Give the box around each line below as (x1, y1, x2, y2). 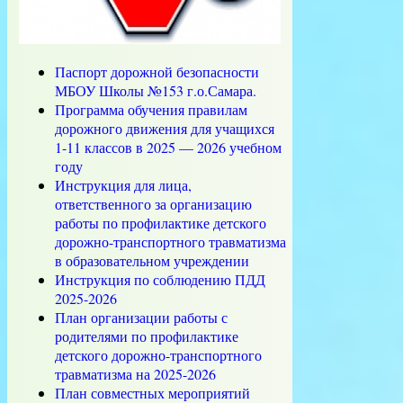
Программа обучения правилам (55, 99, 247, 119)
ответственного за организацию (55, 193, 252, 213)
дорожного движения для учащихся (55, 118, 274, 138)
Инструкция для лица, (55, 175, 192, 194)
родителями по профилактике (55, 326, 238, 345)
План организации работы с (55, 307, 228, 327)
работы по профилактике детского (55, 212, 266, 232)
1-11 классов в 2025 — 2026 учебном (55, 137, 282, 157)
